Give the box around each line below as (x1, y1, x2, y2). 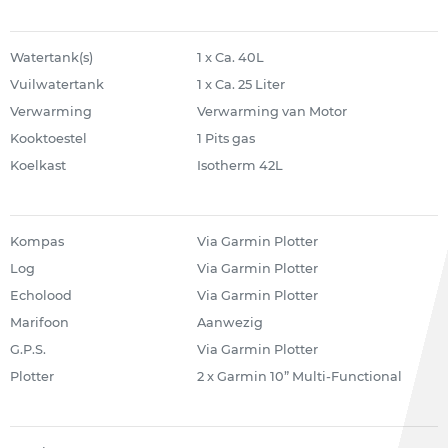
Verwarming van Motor (196, 104, 347, 119)
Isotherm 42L (196, 158, 283, 173)
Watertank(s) (10, 50, 93, 65)
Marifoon (10, 315, 69, 330)
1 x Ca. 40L (196, 50, 264, 65)
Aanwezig (196, 315, 263, 330)
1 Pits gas (196, 131, 255, 146)
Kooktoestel (10, 131, 87, 146)
